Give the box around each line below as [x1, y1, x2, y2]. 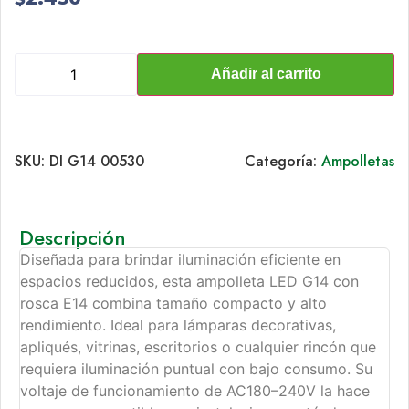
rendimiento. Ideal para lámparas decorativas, [20, 316, 336, 335]
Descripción [19, 223, 126, 253]
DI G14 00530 [49, 151, 144, 173]
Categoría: [245, 151, 321, 173]
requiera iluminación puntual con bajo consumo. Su [20, 360, 372, 379]
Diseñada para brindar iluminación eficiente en [20, 250, 341, 269]
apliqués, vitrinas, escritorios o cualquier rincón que [20, 338, 376, 357]
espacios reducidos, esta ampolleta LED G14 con [20, 272, 359, 291]
